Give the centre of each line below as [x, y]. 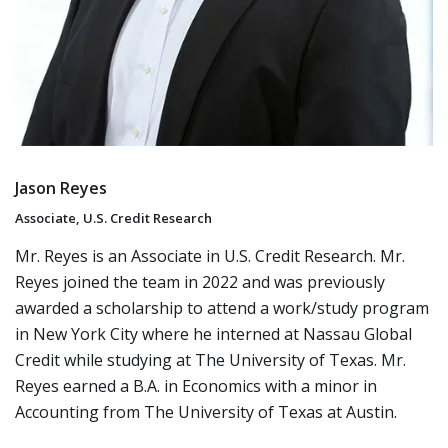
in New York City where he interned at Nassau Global [213, 334]
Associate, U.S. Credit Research [113, 218]
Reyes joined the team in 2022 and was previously [200, 282]
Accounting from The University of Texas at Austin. [206, 412]
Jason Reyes [61, 187]
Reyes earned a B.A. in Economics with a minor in [196, 386]
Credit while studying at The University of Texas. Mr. [210, 360]
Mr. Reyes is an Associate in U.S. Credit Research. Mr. [210, 256]
